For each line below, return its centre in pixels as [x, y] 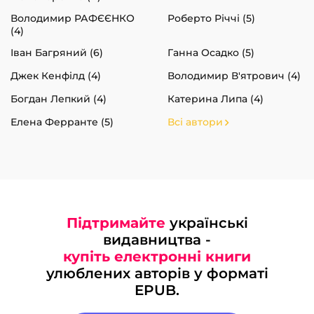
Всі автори [195, 122]
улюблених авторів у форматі [157, 273]
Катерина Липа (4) [216, 98]
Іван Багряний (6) [57, 52]
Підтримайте [116, 223]
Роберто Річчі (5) [211, 18]
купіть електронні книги [157, 256]
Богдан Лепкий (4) [59, 98]
